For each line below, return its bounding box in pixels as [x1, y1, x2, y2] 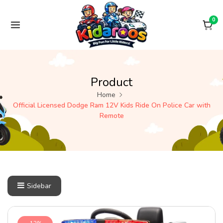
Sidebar [27, 181, 51, 191]
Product [91, 74, 132, 90]
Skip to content [3, 3, 55, 13]
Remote [99, 111, 124, 120]
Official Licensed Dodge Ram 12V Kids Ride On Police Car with [12, 100, 211, 110]
